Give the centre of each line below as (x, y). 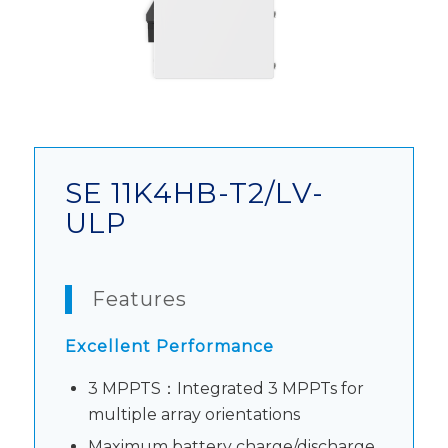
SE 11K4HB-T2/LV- (194, 193)
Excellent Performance (169, 346)
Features (139, 298)
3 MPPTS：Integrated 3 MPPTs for (225, 389)
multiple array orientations (193, 415)
